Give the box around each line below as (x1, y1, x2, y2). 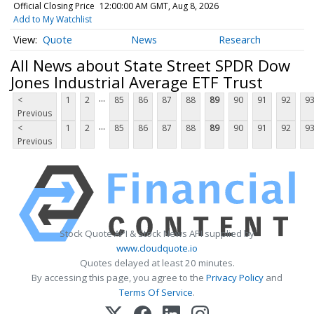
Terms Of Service (119, 286, 193, 299)
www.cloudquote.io (116, 242, 198, 255)
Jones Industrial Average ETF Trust (11, 71, 263, 93)
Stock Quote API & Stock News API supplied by (60, 227, 254, 240)
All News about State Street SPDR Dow (11, 54, 290, 76)
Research (219, 33, 261, 47)
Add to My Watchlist (13, 13, 92, 25)
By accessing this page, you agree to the (32, 271, 206, 285)
